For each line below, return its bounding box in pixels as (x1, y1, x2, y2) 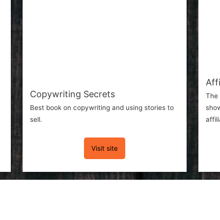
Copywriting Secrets (29, 88, 115, 99)
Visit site (91, 144, 118, 152)
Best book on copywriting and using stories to (29, 103, 174, 111)
